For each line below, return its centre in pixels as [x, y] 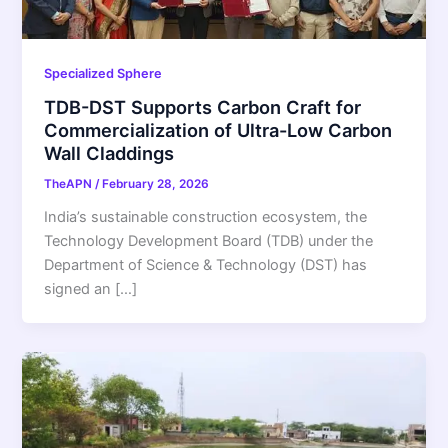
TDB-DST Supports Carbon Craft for [203, 107]
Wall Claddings [109, 153]
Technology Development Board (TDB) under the [209, 241]
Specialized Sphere [103, 73]
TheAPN [70, 184]
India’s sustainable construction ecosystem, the [206, 217]
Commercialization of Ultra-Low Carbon [218, 130]
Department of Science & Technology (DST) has [206, 265]
